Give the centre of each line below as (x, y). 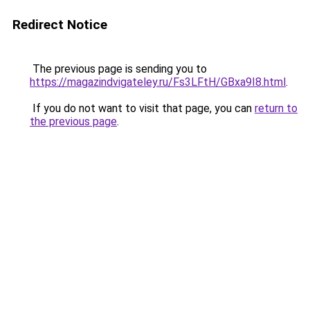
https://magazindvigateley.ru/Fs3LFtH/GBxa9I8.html (158, 82)
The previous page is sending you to (118, 69)
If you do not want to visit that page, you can (142, 108)
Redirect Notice (60, 25)
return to (276, 108)
